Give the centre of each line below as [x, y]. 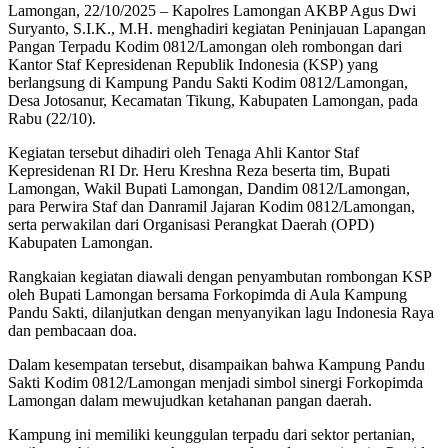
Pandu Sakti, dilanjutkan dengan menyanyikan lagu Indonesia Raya [221, 313]
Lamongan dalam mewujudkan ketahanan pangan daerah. [190, 401]
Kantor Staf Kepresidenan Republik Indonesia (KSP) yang [193, 65]
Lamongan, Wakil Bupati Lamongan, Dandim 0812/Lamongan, [209, 189]
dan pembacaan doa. [72, 331]
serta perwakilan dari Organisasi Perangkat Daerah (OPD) [191, 225]
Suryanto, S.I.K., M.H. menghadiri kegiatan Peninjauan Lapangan [217, 29]
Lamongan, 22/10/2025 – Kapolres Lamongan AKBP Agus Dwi [212, 11]
